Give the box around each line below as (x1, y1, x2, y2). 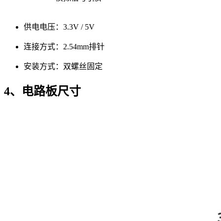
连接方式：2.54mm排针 (24, 42, 105, 51)
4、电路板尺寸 (4, 84, 81, 98)
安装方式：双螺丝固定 (24, 62, 103, 71)
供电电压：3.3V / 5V (24, 22, 95, 31)
